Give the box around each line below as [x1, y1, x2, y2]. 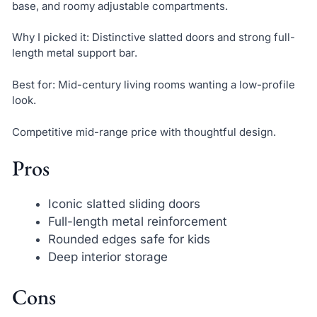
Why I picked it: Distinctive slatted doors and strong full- [11, 30, 295, 45]
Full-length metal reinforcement [47, 214, 227, 229]
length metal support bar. [11, 46, 137, 60]
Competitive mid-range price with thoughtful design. [11, 125, 276, 139]
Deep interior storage [47, 250, 168, 265]
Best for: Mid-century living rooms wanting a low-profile [11, 78, 295, 91]
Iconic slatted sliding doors [47, 197, 200, 212]
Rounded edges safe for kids [47, 232, 210, 247]
